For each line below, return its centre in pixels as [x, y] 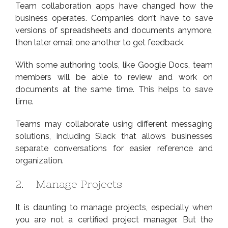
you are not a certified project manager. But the [114, 219]
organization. [39, 160]
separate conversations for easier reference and [114, 148]
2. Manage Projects [69, 184]
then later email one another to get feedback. [100, 42]
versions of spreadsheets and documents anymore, [114, 30]
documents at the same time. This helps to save [114, 89]
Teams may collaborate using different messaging [114, 124]
